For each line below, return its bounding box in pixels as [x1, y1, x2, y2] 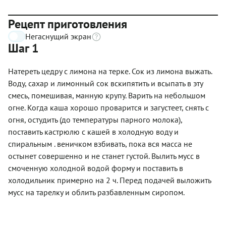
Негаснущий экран [25, 31, 91, 41]
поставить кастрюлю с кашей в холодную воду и [8, 127, 179, 137]
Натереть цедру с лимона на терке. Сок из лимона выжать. [8, 66, 212, 76]
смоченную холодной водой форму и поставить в [8, 163, 183, 173]
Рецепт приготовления [8, 16, 127, 32]
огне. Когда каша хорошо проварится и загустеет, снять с [8, 102, 209, 112]
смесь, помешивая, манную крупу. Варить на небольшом [8, 90, 205, 100]
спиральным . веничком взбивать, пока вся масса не [8, 139, 192, 149]
